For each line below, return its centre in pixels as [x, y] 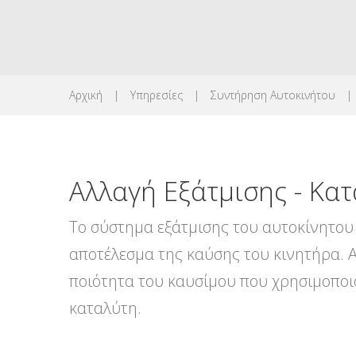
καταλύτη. [105, 308]
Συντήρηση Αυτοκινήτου [273, 95]
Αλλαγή [113, 191]
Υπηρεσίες [157, 95]
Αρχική [86, 95]
